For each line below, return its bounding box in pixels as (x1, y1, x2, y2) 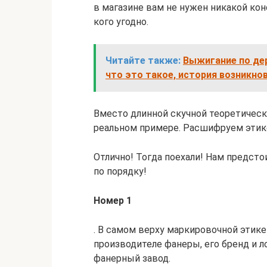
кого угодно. (94, 16, 148, 27)
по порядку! (94, 166, 147, 177)
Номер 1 (94, 195, 132, 206)
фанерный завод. (94, 253, 170, 264)
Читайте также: (105, 55, 181, 66)
